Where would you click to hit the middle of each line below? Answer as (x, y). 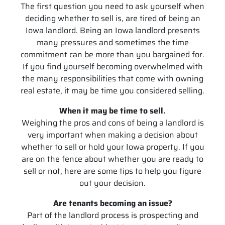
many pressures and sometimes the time (113, 42)
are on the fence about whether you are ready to (113, 159)
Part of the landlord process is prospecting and (113, 215)
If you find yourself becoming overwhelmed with (113, 66)
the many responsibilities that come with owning (113, 78)
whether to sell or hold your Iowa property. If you (113, 147)
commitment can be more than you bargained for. (113, 54)
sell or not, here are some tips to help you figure (113, 171)
